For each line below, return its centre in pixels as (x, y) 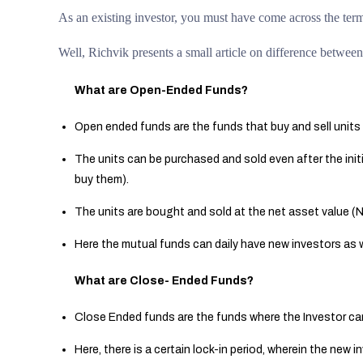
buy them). (102, 179)
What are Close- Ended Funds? (164, 281)
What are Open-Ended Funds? (161, 90)
